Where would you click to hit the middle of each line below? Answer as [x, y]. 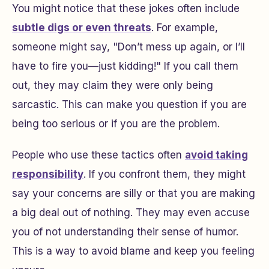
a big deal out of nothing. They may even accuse [131, 213]
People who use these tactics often [98, 155]
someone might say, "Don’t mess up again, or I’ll [128, 47]
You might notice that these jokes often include [126, 8]
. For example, [185, 28]
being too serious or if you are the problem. [116, 124]
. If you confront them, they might [165, 174]
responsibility [48, 174]
